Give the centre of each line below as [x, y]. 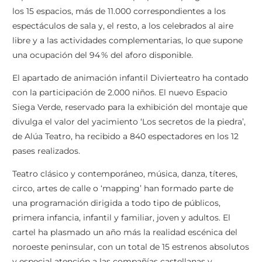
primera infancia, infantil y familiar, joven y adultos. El [121, 218]
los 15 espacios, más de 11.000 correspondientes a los [119, 11]
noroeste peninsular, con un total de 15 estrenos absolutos [131, 247]
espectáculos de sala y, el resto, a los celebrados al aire [123, 26]
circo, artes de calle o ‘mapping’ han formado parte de [123, 189]
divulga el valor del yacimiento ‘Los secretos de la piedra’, [129, 122]
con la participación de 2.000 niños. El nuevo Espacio [120, 93]
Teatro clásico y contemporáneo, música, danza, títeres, [125, 174]
